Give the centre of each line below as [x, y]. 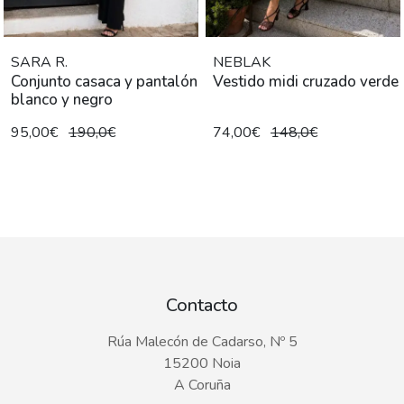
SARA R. [39, 63]
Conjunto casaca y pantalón [104, 82]
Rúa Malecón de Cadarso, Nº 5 [202, 342]
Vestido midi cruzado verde [306, 82]
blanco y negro [62, 100]
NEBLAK [242, 63]
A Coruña [202, 386]
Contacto [202, 306]
